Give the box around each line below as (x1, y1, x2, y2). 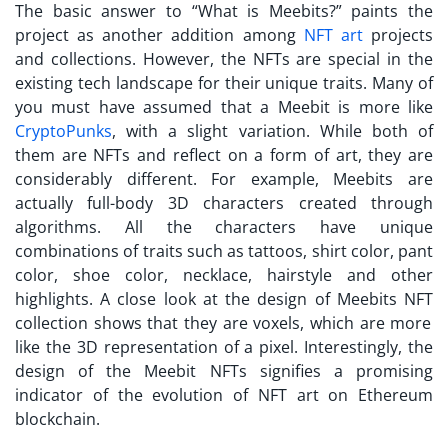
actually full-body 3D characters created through (15, 191, 433, 214)
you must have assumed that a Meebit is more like (15, 95, 433, 118)
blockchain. (15, 407, 104, 430)
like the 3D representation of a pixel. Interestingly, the (15, 335, 433, 358)
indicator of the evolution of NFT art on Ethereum (15, 383, 433, 406)
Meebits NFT (336, 287, 434, 310)
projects (362, 23, 434, 46)
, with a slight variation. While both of (112, 119, 433, 142)
